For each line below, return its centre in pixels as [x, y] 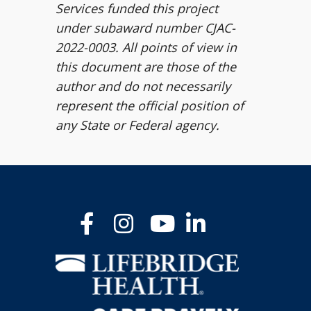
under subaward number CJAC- [145, 28]
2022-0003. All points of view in [146, 47]
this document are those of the [146, 67]
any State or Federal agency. [137, 125]
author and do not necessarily [143, 86]
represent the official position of [150, 106]
